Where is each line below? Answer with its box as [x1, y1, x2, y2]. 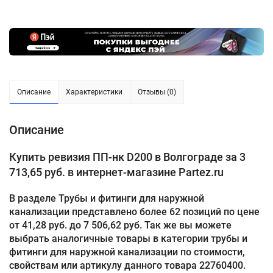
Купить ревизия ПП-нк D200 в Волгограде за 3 [9, 151, 246, 164]
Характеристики [66, 88, 122, 97]
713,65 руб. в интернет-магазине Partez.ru [9, 166, 224, 179]
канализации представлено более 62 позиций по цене [9, 206, 260, 218]
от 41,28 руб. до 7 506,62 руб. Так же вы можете [9, 219, 232, 232]
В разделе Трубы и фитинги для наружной [9, 193, 204, 205]
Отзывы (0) [138, 88, 176, 97]
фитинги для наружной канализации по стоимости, [9, 246, 245, 258]
